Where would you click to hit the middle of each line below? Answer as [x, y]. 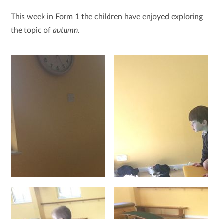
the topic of [32, 30]
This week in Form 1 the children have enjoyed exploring [107, 17]
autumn [66, 30]
